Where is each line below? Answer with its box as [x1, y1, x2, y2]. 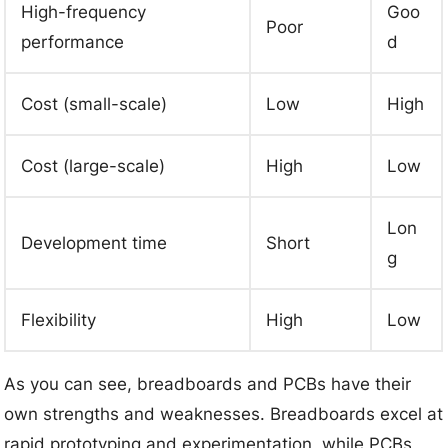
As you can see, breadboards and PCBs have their [4, 373, 412, 394]
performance [21, 31, 125, 52]
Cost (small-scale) [21, 93, 168, 114]
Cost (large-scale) [21, 155, 166, 176]
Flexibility [21, 309, 97, 330]
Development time [21, 232, 168, 253]
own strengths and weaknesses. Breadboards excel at [4, 403, 444, 424]
